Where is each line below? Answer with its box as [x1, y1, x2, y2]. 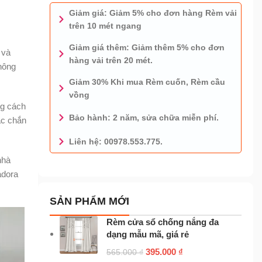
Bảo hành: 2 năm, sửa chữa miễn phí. [68, 113, 219, 123]
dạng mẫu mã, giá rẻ [106, 229, 189, 239]
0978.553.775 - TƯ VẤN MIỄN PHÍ [74, 149, 206, 159]
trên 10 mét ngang [68, 21, 142, 31]
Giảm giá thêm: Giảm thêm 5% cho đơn [68, 43, 225, 53]
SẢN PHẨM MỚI [50, 195, 130, 207]
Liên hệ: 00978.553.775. [68, 136, 163, 146]
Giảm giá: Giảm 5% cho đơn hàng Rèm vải [68, 8, 237, 18]
